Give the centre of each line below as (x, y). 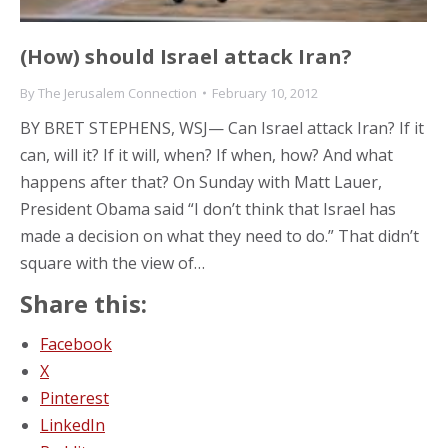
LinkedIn (72, 424)
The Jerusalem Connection (117, 92)
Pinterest (74, 397)
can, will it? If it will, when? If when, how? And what (206, 154)
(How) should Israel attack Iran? (186, 56)
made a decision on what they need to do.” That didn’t (219, 235)
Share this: (83, 303)
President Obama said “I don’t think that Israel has (208, 208)
